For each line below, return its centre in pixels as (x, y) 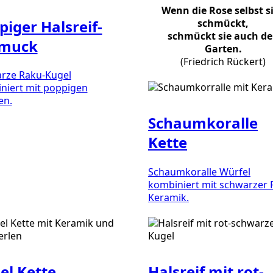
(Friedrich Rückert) (223, 61)
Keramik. (168, 197)
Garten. (223, 48)
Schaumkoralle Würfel (199, 172)
